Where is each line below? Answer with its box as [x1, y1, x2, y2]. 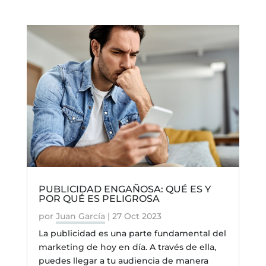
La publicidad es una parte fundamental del [38, 227, 226, 239]
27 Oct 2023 [112, 210, 161, 221]
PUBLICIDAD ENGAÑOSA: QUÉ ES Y [38, 183, 211, 195]
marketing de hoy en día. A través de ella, [38, 241, 216, 252]
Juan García [55, 210, 105, 221]
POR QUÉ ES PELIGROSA [38, 192, 160, 204]
